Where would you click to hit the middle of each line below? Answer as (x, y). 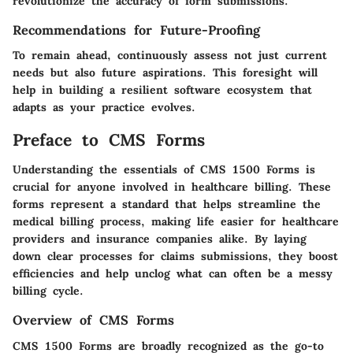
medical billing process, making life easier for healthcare (176, 222)
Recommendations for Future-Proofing (136, 30)
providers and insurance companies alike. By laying (160, 239)
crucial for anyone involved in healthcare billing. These (172, 187)
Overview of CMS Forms (93, 320)
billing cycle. (48, 291)
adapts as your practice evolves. (104, 107)
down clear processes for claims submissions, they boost (175, 256)
